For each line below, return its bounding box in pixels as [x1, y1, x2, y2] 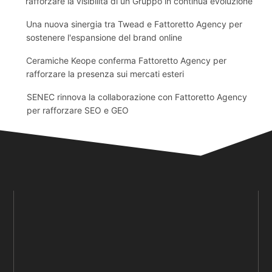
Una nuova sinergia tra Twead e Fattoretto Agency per [25, 19, 242, 29]
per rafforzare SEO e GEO [27, 105, 129, 115]
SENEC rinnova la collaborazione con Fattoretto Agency [27, 92, 248, 102]
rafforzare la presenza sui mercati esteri [26, 69, 185, 79]
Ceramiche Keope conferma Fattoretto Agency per [26, 55, 227, 66]
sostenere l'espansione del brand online [25, 32, 182, 42]
